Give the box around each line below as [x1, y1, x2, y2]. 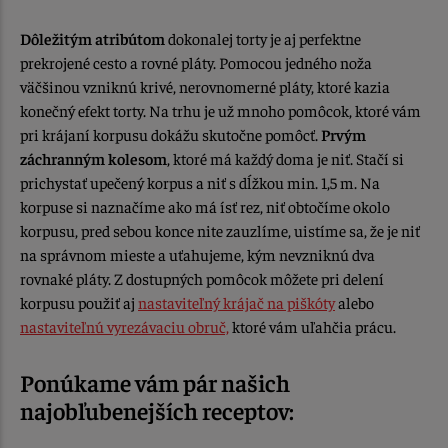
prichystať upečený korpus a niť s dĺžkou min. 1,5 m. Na [20, 172, 380, 192]
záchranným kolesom [20, 148, 167, 168]
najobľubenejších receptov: [20, 395, 294, 425]
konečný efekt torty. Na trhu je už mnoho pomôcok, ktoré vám [20, 100, 421, 120]
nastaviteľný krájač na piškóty [138, 292, 335, 312]
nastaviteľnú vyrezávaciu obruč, [20, 316, 229, 336]
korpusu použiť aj [20, 292, 138, 312]
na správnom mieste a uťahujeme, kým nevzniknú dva [20, 244, 375, 264]
